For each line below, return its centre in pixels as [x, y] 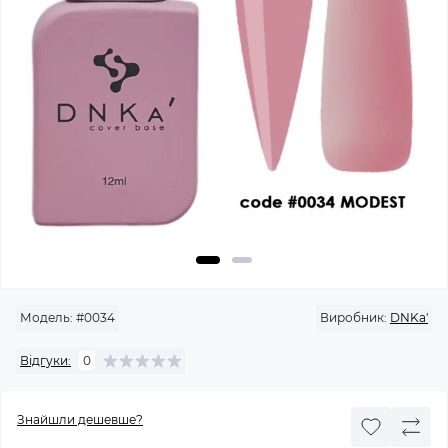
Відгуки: [45, 360]
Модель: [46, 317]
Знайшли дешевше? [80, 419]
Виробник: [353, 317]
